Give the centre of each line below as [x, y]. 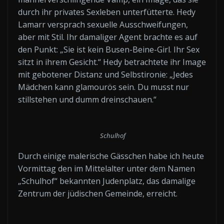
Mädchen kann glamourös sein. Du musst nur [103, 87]
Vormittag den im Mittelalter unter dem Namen [106, 168]
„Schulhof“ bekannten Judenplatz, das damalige [107, 181]
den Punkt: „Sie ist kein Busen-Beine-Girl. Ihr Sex [109, 49]
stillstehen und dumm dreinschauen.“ [87, 99]
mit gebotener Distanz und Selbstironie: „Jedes [105, 74]
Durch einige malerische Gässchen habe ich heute [111, 156]
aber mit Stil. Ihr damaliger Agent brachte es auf [108, 37]
